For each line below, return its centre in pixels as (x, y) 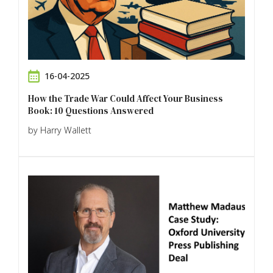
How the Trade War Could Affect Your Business (126, 98)
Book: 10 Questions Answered (91, 110)
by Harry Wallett (60, 130)
